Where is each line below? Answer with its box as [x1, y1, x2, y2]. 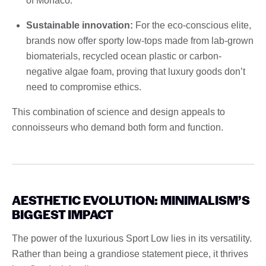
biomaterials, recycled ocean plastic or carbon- [26, 50, 221, 61]
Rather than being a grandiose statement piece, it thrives [12, 248, 248, 259]
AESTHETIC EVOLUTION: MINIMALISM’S [12, 191, 250, 208]
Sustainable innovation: [26, 20, 133, 30]
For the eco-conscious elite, [133, 20, 251, 30]
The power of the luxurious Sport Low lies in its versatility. [12, 233, 252, 243]
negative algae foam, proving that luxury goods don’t [26, 66, 245, 77]
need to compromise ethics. [26, 81, 141, 92]
